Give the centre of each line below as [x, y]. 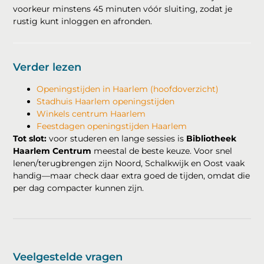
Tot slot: [30, 138]
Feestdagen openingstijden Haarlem [112, 126]
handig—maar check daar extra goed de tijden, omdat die [132, 175]
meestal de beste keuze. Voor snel [162, 151]
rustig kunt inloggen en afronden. [83, 21]
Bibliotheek [212, 138]
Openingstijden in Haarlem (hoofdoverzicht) [128, 89]
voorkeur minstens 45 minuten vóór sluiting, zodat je [123, 9]
